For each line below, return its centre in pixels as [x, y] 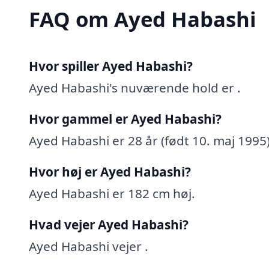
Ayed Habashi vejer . [89, 246]
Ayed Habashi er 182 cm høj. [112, 193]
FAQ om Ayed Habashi [143, 19]
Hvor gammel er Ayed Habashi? [125, 119]
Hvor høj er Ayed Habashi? [110, 171]
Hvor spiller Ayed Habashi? [111, 66]
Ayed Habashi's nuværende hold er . [135, 87]
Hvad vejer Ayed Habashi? [109, 224]
